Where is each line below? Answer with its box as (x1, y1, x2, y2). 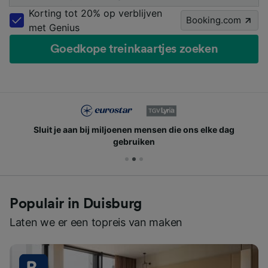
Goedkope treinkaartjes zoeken (50, 42, 218, 55)
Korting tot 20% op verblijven (29, 7, 162, 19)
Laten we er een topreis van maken (10, 215, 183, 229)
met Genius (29, 21, 80, 33)
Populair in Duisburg (10, 196, 142, 211)
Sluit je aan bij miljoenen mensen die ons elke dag (33, 124, 234, 135)
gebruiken (113, 136, 155, 147)
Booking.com (186, 14, 241, 26)
